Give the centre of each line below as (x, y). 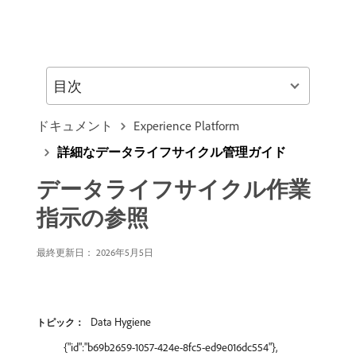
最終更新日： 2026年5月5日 (95, 252)
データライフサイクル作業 (174, 189)
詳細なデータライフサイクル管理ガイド (172, 152)
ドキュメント (75, 126)
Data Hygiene (121, 322)
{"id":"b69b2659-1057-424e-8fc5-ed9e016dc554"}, (170, 347)
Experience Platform (186, 126)
